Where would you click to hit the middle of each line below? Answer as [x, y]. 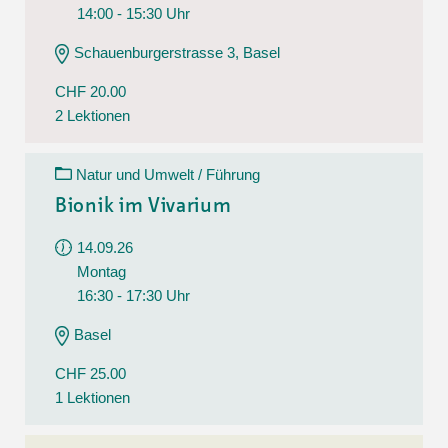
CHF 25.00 [90, 373]
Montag [101, 271]
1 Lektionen [92, 397]
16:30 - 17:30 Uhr [133, 295]
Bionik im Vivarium [143, 206]
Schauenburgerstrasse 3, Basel [177, 52]
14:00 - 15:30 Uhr [133, 13]
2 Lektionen [92, 115]
